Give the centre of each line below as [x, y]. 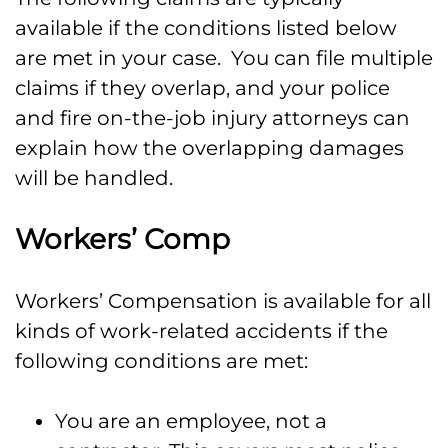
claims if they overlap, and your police [202, 88]
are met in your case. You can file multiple [224, 58]
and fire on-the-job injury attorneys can [212, 118]
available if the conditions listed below [206, 28]
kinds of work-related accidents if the [201, 331]
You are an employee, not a [191, 421]
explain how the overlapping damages [209, 148]
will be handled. [94, 178]
